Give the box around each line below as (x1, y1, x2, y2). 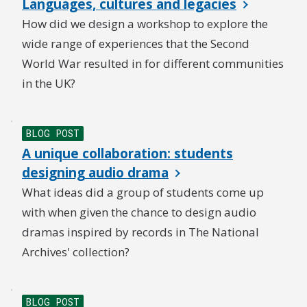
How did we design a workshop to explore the (22, 16, 268, 32)
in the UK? (22, 75, 75, 91)
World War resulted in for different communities (22, 56, 284, 71)
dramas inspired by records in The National (22, 224, 259, 240)
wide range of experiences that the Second (22, 36, 249, 51)
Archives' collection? (22, 244, 130, 260)
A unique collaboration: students (22, 145, 233, 162)
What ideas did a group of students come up (22, 184, 264, 200)
